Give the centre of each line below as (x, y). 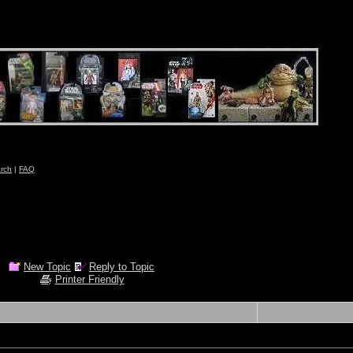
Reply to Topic (122, 267)
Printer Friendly (89, 280)
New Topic (47, 267)
